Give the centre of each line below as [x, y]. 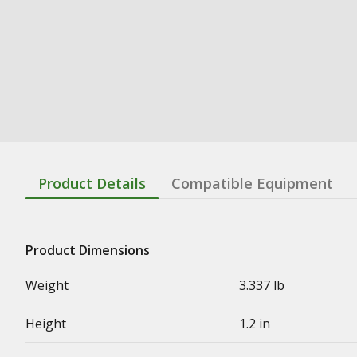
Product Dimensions [88, 250]
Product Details [92, 183]
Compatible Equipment [252, 183]
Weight [47, 285]
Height [46, 323]
